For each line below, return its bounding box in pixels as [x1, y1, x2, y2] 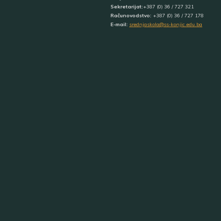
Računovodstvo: [110, 12, 151, 19]
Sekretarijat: [110, 3, 143, 10]
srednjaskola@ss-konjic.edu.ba [129, 21, 202, 28]
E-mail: [110, 21, 128, 28]
